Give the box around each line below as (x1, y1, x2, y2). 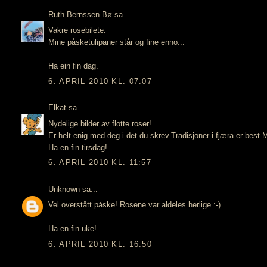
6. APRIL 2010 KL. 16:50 (48, 239, 153, 249)
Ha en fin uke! (48, 224, 97, 234)
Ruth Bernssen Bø (48, 10, 113, 19)
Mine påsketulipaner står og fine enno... (48, 38, 185, 47)
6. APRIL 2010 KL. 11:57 (48, 158, 152, 167)
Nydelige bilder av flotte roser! (48, 119, 152, 128)
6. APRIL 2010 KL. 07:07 (48, 76, 153, 86)
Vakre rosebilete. (48, 26, 107, 35)
